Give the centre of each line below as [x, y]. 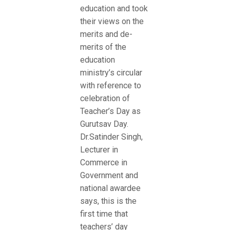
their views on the [112, 22]
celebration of [105, 99]
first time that [104, 214]
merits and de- [106, 34]
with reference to [111, 86]
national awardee [110, 188]
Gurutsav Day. [104, 124]
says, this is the [108, 201]
